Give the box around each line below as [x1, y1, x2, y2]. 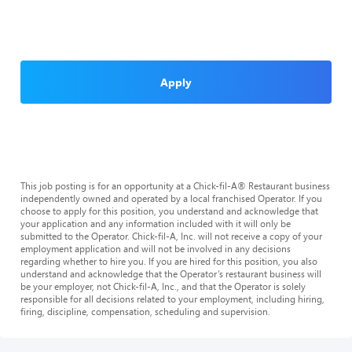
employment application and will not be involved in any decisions [20, 242, 291, 255]
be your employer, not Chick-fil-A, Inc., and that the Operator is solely [20, 280, 306, 292]
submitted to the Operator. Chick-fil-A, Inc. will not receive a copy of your [20, 229, 322, 242]
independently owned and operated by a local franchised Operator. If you [20, 192, 322, 204]
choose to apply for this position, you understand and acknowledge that [20, 204, 318, 217]
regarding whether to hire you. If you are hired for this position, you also [20, 255, 317, 267]
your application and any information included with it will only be [20, 217, 291, 229]
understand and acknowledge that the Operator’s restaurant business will [20, 267, 321, 280]
